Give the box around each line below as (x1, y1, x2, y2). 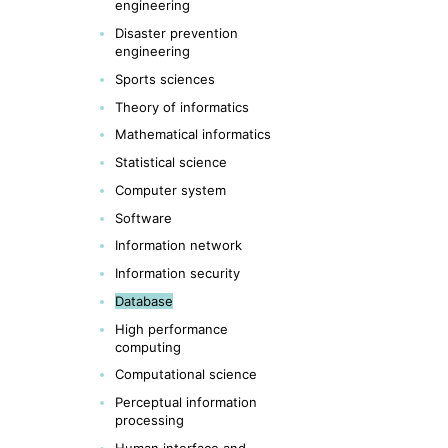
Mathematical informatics (115, 126, 271, 143)
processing (115, 412, 184, 428)
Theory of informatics (115, 98, 249, 115)
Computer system (115, 181, 226, 198)
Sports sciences (115, 70, 215, 87)
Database (115, 292, 173, 309)
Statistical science (115, 154, 227, 170)
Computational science (115, 366, 257, 383)
